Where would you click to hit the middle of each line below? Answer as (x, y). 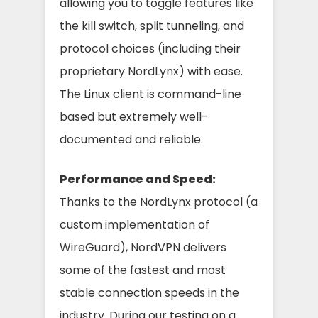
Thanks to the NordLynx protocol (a (159, 202)
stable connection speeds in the (149, 292)
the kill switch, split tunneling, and (152, 26)
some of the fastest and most (143, 270)
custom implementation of (135, 224)
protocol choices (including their (150, 48)
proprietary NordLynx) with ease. (151, 71)
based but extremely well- (134, 116)
